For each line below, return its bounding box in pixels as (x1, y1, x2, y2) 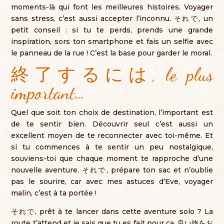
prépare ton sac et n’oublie (110, 165, 213, 174)
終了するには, (11, 64, 166, 85)
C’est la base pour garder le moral (90, 48, 211, 57)
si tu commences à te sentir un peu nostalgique (11, 142, 211, 151)
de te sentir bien (11, 119, 84, 128)
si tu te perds (72, 25, 130, 34)
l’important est (158, 108, 213, 117)
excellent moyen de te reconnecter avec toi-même (11, 131, 200, 140)
